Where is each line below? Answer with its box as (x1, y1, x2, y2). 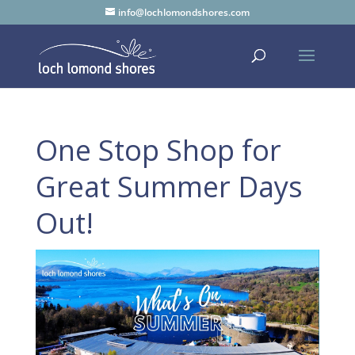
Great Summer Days (35, 167, 303, 206)
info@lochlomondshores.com (117, 6, 250, 19)
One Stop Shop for (35, 131, 281, 170)
